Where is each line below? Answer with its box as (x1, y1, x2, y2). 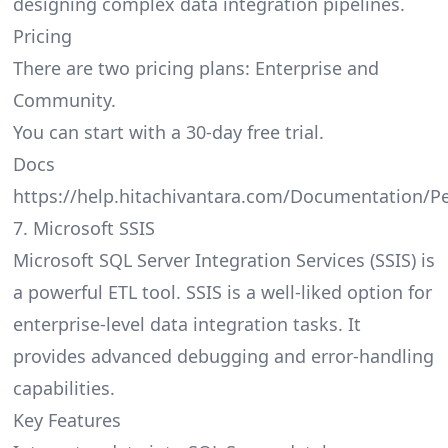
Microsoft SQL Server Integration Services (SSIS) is (12, 248, 435, 273)
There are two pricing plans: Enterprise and (12, 56, 379, 81)
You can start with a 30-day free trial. (12, 120, 324, 145)
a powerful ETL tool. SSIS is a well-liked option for (12, 280, 432, 305)
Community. (12, 88, 116, 113)
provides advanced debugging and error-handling (12, 344, 434, 369)
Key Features (12, 408, 121, 433)
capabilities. (12, 376, 115, 401)
